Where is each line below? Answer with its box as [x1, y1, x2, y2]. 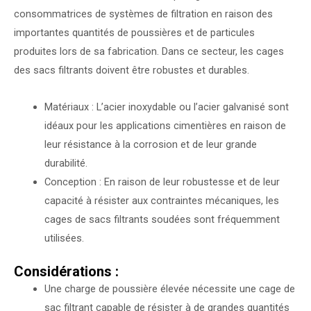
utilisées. [44, 231, 84, 244]
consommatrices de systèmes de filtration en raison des [14, 8, 273, 21]
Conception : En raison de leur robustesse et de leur [44, 175, 280, 188]
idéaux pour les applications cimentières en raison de [44, 119, 286, 132]
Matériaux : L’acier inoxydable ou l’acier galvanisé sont [44, 100, 289, 113]
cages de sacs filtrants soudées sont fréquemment [44, 212, 280, 226]
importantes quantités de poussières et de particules [14, 26, 255, 40]
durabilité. [44, 156, 87, 169]
